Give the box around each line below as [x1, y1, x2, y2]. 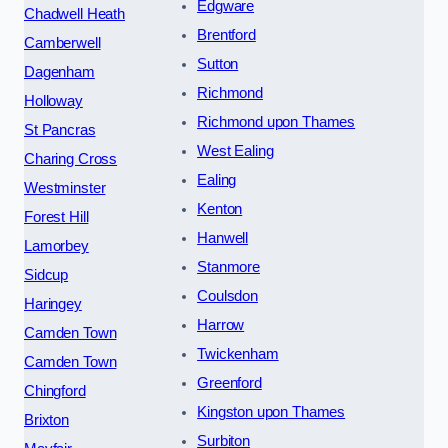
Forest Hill [24, 208, 89, 225]
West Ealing [197, 142, 274, 159]
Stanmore [197, 258, 260, 275]
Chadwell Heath [24, 5, 125, 22]
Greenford [197, 374, 262, 391]
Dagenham [24, 63, 95, 80]
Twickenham [197, 345, 279, 362]
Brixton [24, 411, 69, 428]
